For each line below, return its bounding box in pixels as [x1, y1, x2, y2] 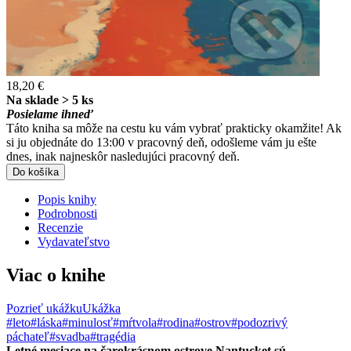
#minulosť [62, 315, 113, 329]
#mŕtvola [113, 315, 157, 329]
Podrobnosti [38, 206, 97, 220]
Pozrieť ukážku [6, 301, 82, 315]
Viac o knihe [6, 264, 106, 285]
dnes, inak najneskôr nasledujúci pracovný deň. [6, 149, 240, 163]
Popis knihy [38, 192, 96, 206]
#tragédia [90, 329, 136, 343]
